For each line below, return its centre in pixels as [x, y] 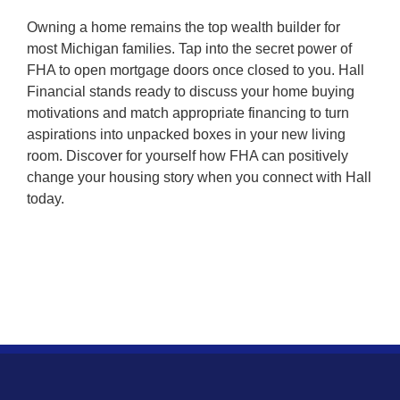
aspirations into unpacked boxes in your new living [186, 134]
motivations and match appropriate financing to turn [188, 112]
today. [46, 198]
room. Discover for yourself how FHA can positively [187, 155]
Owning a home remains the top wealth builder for [183, 27]
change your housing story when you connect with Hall [199, 177]
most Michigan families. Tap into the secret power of [189, 48]
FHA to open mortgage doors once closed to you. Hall [196, 70]
